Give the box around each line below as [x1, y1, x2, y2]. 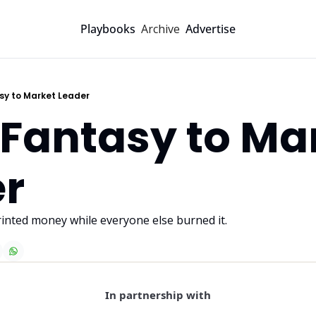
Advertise [185, 21, 236, 37]
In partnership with [105, 288, 211, 302]
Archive [140, 20, 180, 37]
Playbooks [80, 21, 135, 37]
